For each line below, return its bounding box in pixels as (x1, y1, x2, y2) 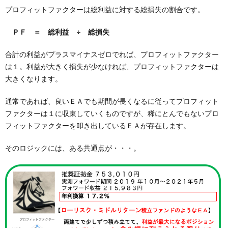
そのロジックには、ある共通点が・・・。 (5, 143, 140, 152)
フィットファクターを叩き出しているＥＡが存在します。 (5, 121, 190, 130)
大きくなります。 (5, 74, 62, 83)
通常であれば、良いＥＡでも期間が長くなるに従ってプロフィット (5, 96, 219, 105)
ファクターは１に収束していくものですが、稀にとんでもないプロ (5, 108, 219, 118)
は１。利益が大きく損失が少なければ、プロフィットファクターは (5, 62, 219, 71)
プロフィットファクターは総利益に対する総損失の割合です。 (5, 5, 205, 14)
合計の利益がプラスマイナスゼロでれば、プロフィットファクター (5, 49, 219, 59)
